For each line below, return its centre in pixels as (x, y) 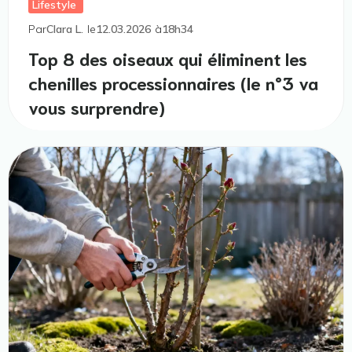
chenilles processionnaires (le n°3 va (173, 82)
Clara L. (65, 29)
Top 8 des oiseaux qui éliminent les (168, 58)
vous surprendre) (97, 107)
